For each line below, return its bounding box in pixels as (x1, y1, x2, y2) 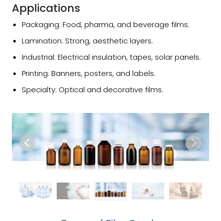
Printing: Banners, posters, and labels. (22, 68, 155, 78)
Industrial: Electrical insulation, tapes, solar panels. (22, 51, 201, 62)
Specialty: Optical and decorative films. (22, 84, 163, 95)
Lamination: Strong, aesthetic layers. (22, 35, 153, 46)
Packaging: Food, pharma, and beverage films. (22, 19, 189, 30)
